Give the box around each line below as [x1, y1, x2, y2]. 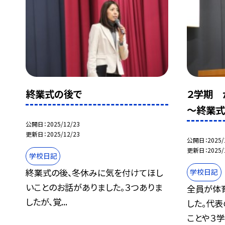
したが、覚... [26, 195, 68, 208]
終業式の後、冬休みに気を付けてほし [26, 166, 163, 179]
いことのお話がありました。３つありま [26, 180, 163, 193]
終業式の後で [26, 87, 82, 101]
